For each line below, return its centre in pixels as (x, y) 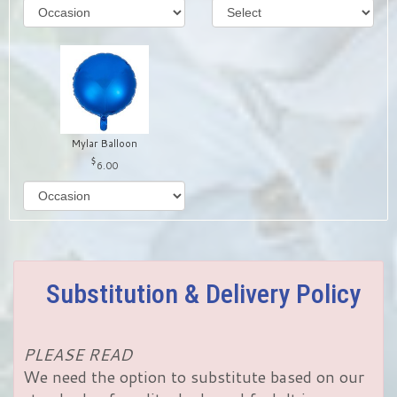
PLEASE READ (78, 355)
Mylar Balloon (104, 144)
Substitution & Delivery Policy (203, 294)
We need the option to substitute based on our (194, 377)
